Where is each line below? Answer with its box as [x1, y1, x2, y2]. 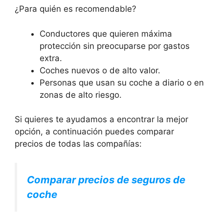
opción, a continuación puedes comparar [15, 127, 174, 137]
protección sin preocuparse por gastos [40, 41, 190, 51]
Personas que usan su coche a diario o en [40, 77, 204, 88]
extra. [40, 53, 62, 63]
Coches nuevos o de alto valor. [40, 65, 160, 75]
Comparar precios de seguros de [27, 173, 185, 186]
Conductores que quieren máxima [40, 28, 172, 39]
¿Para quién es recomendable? [15, 4, 136, 14]
